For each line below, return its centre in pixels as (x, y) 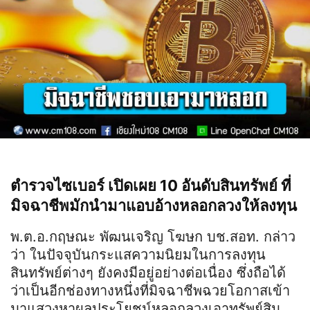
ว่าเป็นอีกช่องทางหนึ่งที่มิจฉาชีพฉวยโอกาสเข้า (150, 290)
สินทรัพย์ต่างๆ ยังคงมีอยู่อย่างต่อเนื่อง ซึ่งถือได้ (148, 272)
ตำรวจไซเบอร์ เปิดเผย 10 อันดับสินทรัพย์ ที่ (151, 185)
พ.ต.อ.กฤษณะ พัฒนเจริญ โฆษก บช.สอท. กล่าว (153, 236)
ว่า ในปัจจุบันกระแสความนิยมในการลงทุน (138, 254)
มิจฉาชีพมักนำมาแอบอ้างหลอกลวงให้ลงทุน (154, 205)
